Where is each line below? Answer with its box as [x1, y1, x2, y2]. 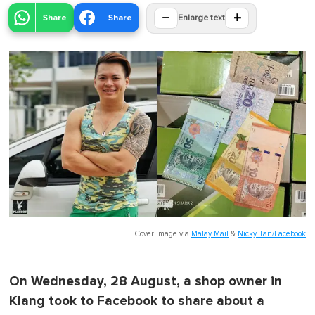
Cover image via [135, 230, 191, 238]
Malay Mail [191, 230, 229, 238]
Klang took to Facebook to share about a [9, 293, 264, 310]
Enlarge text [178, 14, 225, 23]
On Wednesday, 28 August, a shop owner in [9, 274, 282, 290]
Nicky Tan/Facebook [238, 230, 306, 238]
